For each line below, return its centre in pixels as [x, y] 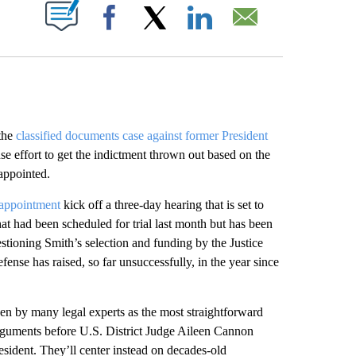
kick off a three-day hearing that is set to [162, 205]
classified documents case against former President [141, 135]
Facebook [153, 33]
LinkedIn [241, 33]
